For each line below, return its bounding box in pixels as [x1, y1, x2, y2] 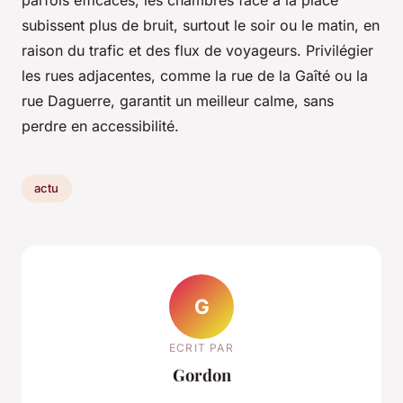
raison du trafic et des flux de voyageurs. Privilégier [22, 40, 373, 59]
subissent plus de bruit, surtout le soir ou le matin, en [22, 15, 380, 34]
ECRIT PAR [169, 341, 234, 355]
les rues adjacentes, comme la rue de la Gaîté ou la [22, 66, 368, 85]
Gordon [172, 363, 231, 387]
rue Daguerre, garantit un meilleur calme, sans [22, 91, 334, 110]
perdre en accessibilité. [22, 116, 179, 135]
